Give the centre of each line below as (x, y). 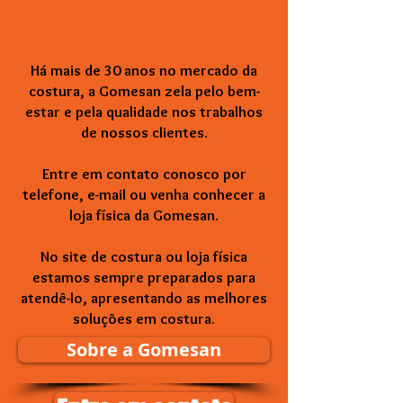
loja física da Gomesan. (144, 215)
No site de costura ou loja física (144, 256)
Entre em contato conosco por (144, 174)
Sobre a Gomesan (144, 349)
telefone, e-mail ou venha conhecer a (144, 194)
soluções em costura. (144, 318)
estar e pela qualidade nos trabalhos (144, 112)
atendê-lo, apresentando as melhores (144, 298)
